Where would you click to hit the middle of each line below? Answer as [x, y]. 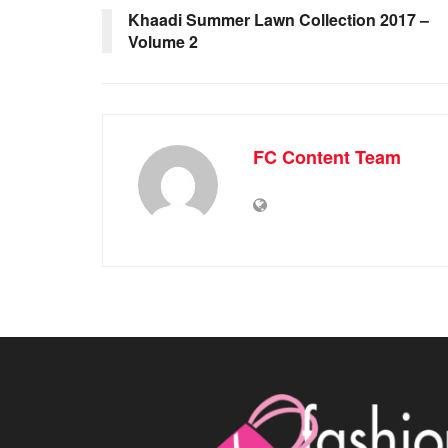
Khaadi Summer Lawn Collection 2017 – [278, 19]
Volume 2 [163, 41]
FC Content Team [327, 156]
